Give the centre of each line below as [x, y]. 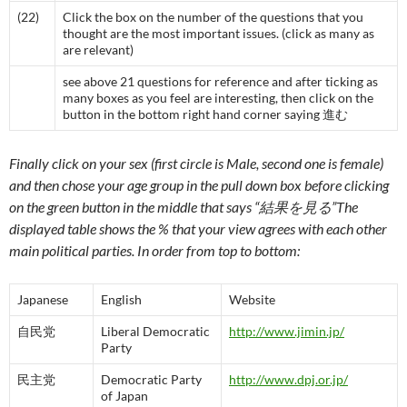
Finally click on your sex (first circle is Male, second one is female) [196, 163]
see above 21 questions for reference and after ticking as [220, 81]
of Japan [124, 396]
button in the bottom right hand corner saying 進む [205, 114]
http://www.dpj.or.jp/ [288, 379]
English [121, 299]
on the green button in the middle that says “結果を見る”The [184, 207]
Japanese [43, 299]
